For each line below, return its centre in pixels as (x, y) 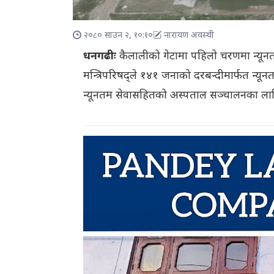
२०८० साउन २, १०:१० (119, 36)
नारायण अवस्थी (189, 36)
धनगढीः (99, 57)
